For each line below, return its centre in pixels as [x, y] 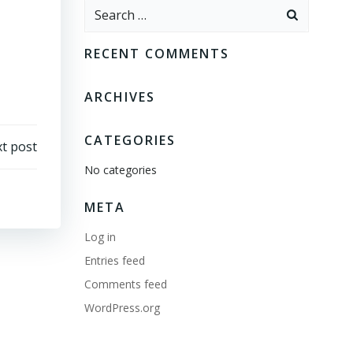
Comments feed [125, 284]
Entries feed [114, 260]
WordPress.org [122, 308]
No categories [120, 170]
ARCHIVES [119, 97]
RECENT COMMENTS [156, 54]
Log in [100, 237]
